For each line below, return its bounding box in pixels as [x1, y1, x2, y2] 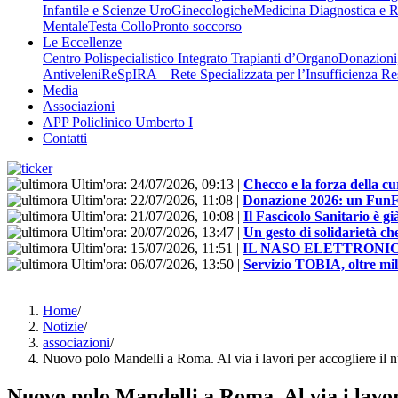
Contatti [43, 131, 87, 146]
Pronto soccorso [152, 19, 242, 34]
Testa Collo [88, 19, 152, 34]
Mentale [43, 19, 88, 34]
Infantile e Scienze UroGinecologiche [43, 3, 253, 18]
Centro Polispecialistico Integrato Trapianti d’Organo [43, 51, 338, 66]
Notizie [43, 319, 84, 334]
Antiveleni [43, 67, 101, 82]
